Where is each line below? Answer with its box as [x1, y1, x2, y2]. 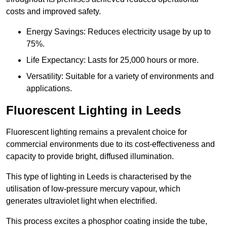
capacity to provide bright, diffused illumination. [6, 152, 174, 161]
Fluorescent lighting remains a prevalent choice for [6, 128, 187, 137]
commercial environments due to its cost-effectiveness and [6, 140, 215, 149]
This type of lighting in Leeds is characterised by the [6, 172, 192, 181]
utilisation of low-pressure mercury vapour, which [6, 184, 180, 194]
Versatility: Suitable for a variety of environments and [26, 72, 214, 81]
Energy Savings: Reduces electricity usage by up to [26, 27, 211, 36]
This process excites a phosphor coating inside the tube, [6, 217, 207, 226]
